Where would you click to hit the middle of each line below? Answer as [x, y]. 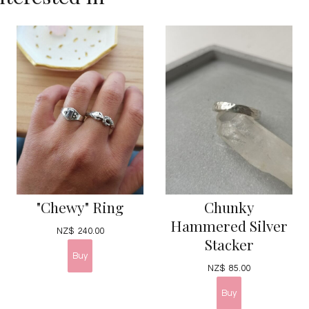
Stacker [229, 244]
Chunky [229, 207]
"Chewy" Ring [80, 207]
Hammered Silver [229, 225]
